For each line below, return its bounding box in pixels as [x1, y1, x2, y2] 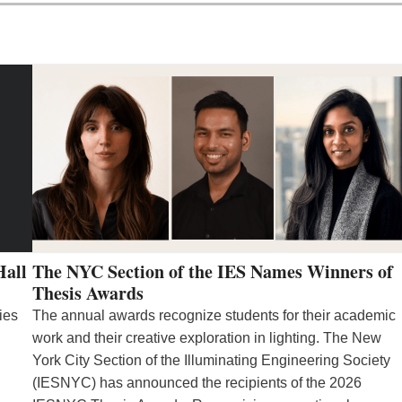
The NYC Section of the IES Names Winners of [32, 258, 393, 284]
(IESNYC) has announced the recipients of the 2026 [32, 374, 362, 390]
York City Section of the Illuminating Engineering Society [32, 352, 390, 368]
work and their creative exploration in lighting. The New [32, 329, 381, 345]
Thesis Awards [32, 279, 144, 306]
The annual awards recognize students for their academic [32, 307, 396, 323]
